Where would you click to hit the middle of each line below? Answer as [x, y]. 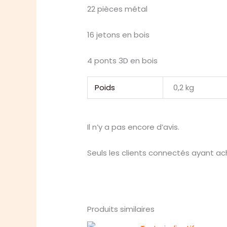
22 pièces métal [118, 9]
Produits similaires [121, 209]
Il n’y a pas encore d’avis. [134, 127]
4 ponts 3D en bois [123, 61]
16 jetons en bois [119, 35]
